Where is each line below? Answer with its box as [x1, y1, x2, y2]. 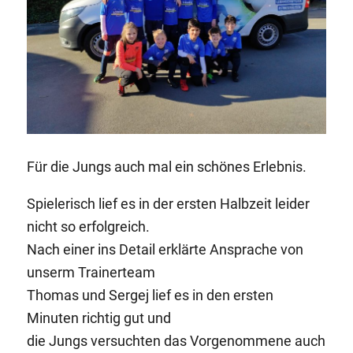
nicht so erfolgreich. [27, 217, 150, 235]
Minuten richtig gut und [27, 309, 172, 326]
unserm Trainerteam [27, 263, 156, 281]
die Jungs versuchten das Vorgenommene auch [27, 332, 326, 349]
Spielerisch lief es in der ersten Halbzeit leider [27, 195, 310, 212]
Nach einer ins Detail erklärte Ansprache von [27, 240, 304, 258]
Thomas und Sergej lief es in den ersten [27, 286, 274, 303]
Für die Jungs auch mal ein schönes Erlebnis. [27, 158, 307, 175]
